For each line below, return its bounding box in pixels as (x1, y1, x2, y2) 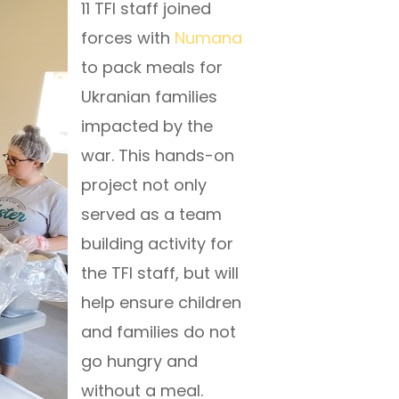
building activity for (81, 232, 233, 255)
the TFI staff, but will (81, 262, 239, 284)
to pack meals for (81, 56, 223, 78)
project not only (81, 174, 207, 196)
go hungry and (81, 350, 198, 372)
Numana (175, 27, 242, 49)
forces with (81, 27, 175, 49)
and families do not (81, 321, 236, 343)
